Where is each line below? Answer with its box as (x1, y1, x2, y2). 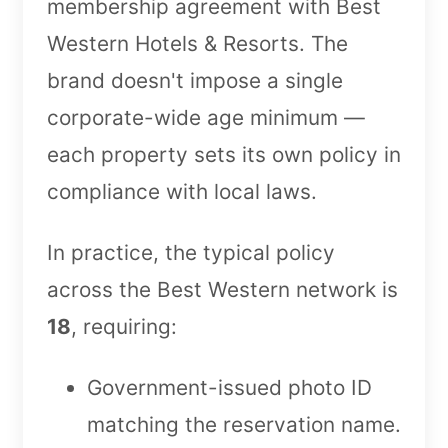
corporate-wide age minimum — (47, 104, 365, 130)
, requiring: (71, 313, 177, 339)
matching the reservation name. (87, 411, 401, 437)
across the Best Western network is (47, 276, 398, 302)
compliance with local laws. (47, 178, 317, 204)
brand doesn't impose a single (47, 67, 343, 93)
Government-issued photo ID (87, 374, 372, 400)
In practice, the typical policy (47, 239, 335, 265)
